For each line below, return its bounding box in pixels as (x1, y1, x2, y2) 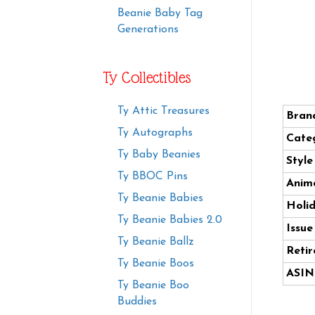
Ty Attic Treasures (117, 105, 210, 117)
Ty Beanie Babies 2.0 (117, 214, 222, 226)
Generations (117, 24, 179, 36)
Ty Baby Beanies (117, 149, 200, 161)
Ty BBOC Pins (117, 171, 188, 183)
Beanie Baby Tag (117, 8, 202, 20)
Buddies (117, 296, 157, 308)
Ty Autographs (117, 127, 193, 139)
